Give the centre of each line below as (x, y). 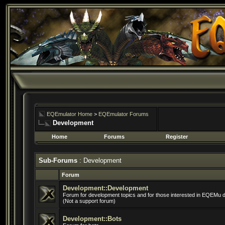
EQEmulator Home (70, 114)
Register (177, 137)
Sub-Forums (58, 160)
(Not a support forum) (89, 201)
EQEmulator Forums (124, 114)
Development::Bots (92, 219)
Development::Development (105, 188)
